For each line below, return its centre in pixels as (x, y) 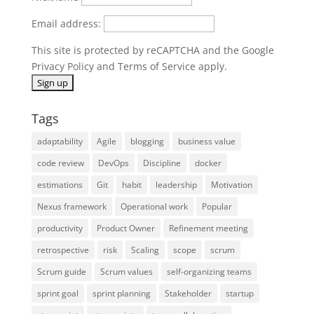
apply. (211, 67)
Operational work (154, 207)
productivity (60, 228)
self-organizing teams (209, 272)
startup (239, 294)
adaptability (60, 142)
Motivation (231, 185)
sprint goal (57, 294)
